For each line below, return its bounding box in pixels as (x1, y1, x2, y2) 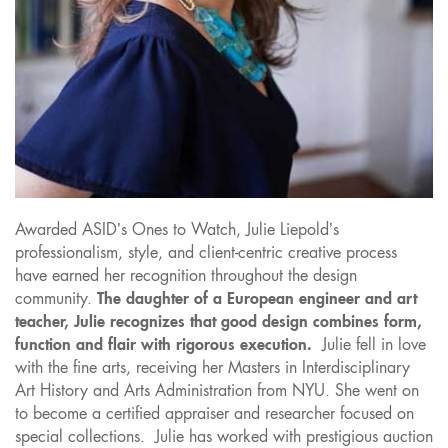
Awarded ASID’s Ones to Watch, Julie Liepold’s (15, 219, 339, 240)
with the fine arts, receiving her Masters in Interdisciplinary (15, 357, 410, 378)
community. (15, 288, 97, 309)
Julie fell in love (312, 334, 426, 355)
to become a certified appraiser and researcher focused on (15, 403, 414, 424)
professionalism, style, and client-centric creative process (15, 242, 397, 263)
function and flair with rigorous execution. (15, 334, 312, 354)
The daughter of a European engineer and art (97, 288, 417, 308)
